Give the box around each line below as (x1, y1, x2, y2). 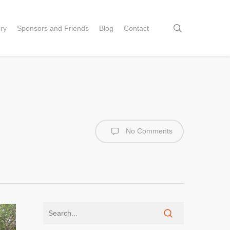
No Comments (124, 126, 172, 135)
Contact (124, 24, 149, 32)
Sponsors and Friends (17, 24, 89, 32)
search (182, 23, 209, 33)
